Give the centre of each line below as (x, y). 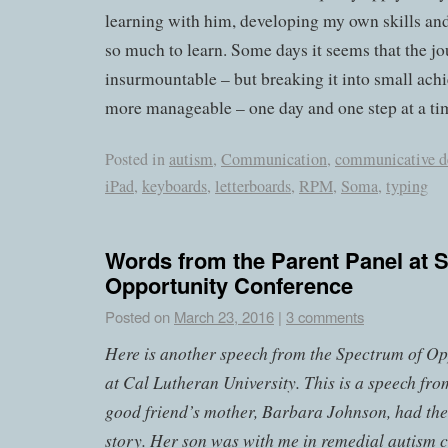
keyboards (174, 186)
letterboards (253, 186)
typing (407, 186)
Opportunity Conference (229, 284)
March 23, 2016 (224, 316)
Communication (274, 159)
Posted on (137, 316)
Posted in (135, 159)
